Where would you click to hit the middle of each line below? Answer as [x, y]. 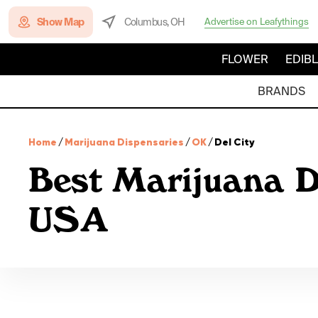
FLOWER [245, 59]
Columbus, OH [154, 22]
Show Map [61, 22]
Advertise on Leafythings [256, 21]
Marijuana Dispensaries [124, 142]
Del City [235, 142]
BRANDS [281, 91]
